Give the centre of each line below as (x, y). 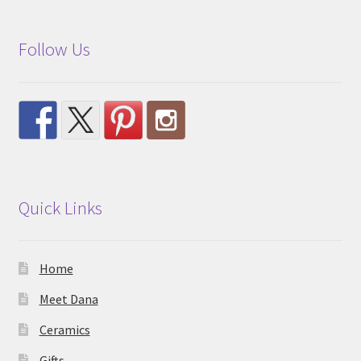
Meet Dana (68, 299)
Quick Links (60, 207)
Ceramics (64, 329)
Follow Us (54, 50)
